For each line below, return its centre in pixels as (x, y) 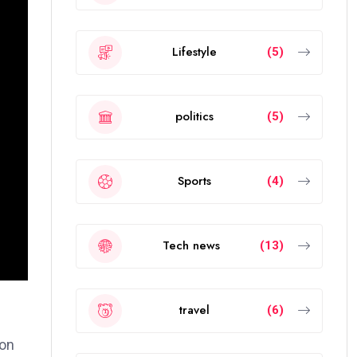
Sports (194, 181)
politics (194, 117)
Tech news (191, 246)
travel (194, 310)
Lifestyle (194, 52)
